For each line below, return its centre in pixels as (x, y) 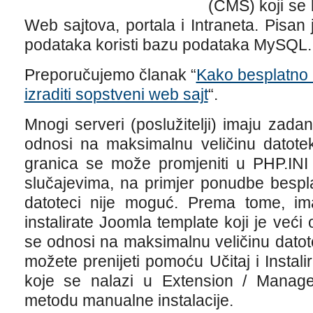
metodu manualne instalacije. (129, 300)
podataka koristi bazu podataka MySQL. (168, 45)
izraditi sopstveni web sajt (116, 94)
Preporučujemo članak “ (110, 75)
